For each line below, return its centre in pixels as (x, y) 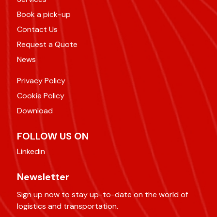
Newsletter (43, 177)
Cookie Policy (41, 95)
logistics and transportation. (68, 206)
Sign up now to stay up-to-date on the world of (102, 194)
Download (35, 110)
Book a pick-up (44, 14)
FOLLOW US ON (53, 136)
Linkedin (31, 151)
